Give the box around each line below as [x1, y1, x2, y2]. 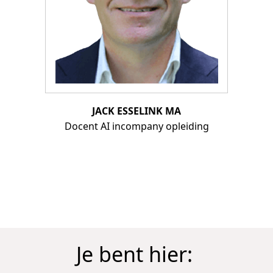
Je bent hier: [76, 239, 193, 268]
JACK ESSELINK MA [92, 104, 181, 118]
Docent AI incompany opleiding [64, 119, 209, 133]
